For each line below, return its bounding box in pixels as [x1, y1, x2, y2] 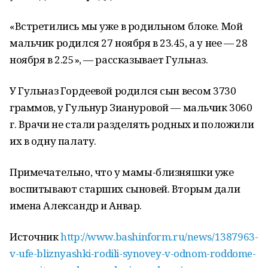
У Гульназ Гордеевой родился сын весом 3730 [10, 84, 236, 98]
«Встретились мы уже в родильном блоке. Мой [10, 19, 243, 33]
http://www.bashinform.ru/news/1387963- [60, 230, 258, 243]
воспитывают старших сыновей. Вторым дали [10, 182, 240, 196]
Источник [10, 230, 61, 243]
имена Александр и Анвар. [10, 199, 142, 212]
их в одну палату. [10, 134, 96, 148]
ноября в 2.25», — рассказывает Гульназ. [10, 53, 208, 66]
